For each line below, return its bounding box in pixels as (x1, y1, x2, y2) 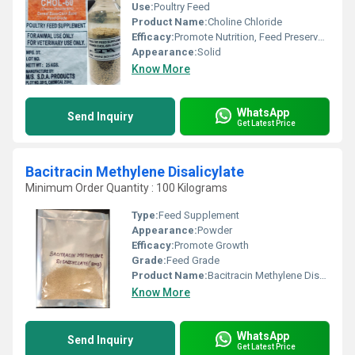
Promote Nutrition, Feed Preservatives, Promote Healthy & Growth (174, 31, 318, 43)
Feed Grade (166, 254, 219, 266)
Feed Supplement (158, 209, 239, 221)
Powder (197, 224, 232, 236)
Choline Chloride (208, 16, 282, 28)
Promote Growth (174, 239, 249, 251)
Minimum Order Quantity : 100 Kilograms (25, 181, 227, 194)
